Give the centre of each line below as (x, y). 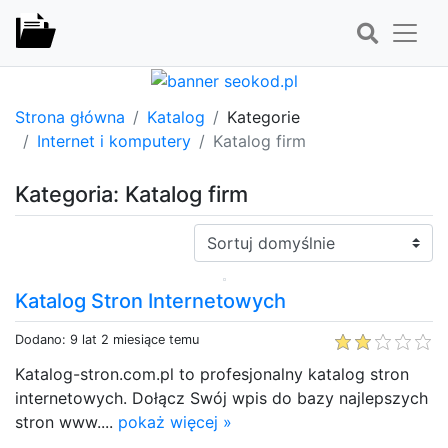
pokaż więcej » (175, 421)
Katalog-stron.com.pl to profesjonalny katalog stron (212, 373)
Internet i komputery (114, 140)
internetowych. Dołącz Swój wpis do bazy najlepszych (221, 397)
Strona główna (70, 116)
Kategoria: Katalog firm (131, 193)
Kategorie (263, 116)
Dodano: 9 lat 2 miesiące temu (107, 339)
